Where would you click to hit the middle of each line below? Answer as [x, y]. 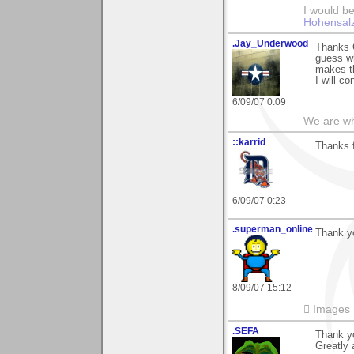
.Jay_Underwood [270, 44]
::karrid [249, 143]
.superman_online [273, 230]
